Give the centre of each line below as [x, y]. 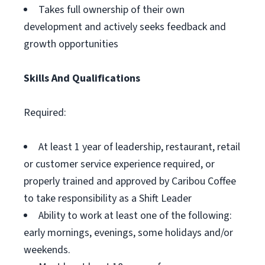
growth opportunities [71, 44]
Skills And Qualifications [82, 78]
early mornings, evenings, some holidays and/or [128, 233]
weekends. [47, 250]
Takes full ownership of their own [112, 10]
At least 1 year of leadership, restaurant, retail [139, 147]
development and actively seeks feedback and [125, 27]
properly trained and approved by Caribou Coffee [130, 181]
